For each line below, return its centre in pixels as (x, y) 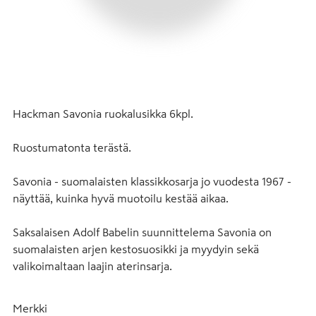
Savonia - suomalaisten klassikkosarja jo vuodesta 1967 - (152, 181)
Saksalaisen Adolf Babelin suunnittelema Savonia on (142, 232)
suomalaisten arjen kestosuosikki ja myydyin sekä (136, 249)
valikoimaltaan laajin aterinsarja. (92, 266)
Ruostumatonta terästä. (72, 147)
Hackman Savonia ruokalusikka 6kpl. (103, 113)
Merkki (30, 308)
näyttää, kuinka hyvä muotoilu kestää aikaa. (121, 198)
